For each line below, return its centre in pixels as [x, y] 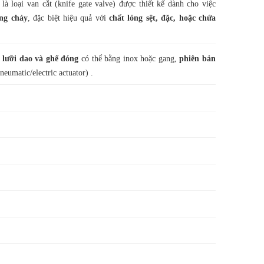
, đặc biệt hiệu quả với [68, 18]
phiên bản [198, 59]
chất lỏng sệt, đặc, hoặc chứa [162, 18]
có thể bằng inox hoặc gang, [129, 59]
